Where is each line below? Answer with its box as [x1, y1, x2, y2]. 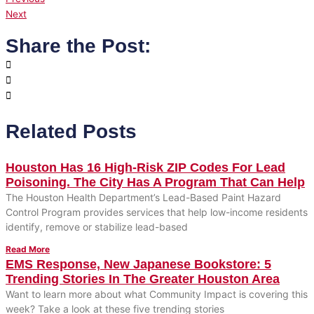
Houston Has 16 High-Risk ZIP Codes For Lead [6, 161, 285, 175]
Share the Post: [6, 34, 151, 57]
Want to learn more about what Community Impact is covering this [6, 288, 308, 301]
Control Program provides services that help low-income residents [6, 206, 308, 219]
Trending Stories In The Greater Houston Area [6, 272, 280, 287]
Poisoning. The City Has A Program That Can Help [6, 175, 305, 190]
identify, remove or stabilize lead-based [6, 221, 188, 233]
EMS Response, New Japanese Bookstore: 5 [6, 257, 271, 272]
